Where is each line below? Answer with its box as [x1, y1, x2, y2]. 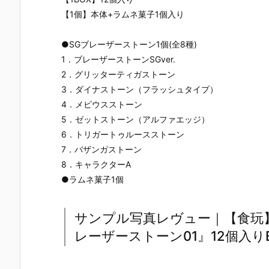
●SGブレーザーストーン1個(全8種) [61, 38, 197, 49]
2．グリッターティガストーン [61, 68, 175, 79]
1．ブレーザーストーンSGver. [61, 53, 175, 64]
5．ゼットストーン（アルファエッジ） [61, 113, 210, 124]
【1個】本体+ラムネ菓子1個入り [61, 8, 184, 19]
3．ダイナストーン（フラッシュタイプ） [61, 83, 218, 94]
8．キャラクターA [61, 159, 131, 169]
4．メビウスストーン [61, 98, 142, 109]
